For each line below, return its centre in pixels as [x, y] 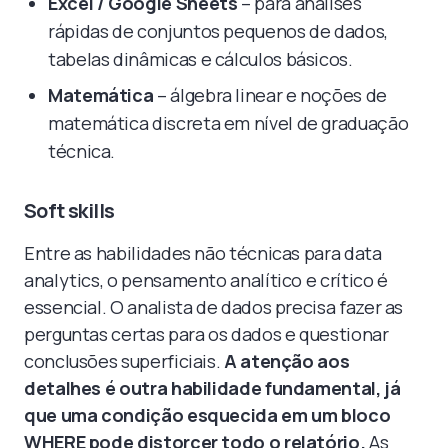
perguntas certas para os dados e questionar [206, 333]
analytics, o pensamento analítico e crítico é [206, 279]
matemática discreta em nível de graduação [228, 122]
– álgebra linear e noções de [270, 94]
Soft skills [69, 210]
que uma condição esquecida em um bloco [207, 414]
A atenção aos [287, 360]
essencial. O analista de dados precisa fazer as [214, 306]
